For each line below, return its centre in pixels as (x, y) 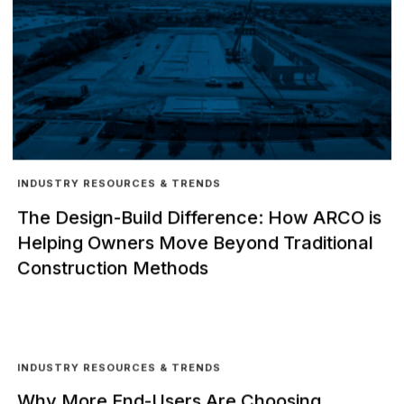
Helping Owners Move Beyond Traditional (195, 243)
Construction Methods (112, 268)
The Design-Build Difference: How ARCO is (199, 218)
